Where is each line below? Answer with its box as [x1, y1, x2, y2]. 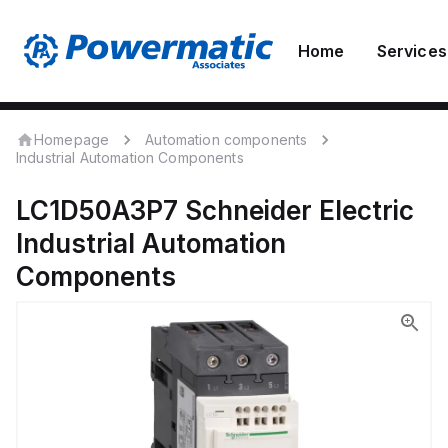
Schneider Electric [185, 195, 414, 226]
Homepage [34, 130, 110, 148]
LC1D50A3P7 [16, 195, 178, 226]
